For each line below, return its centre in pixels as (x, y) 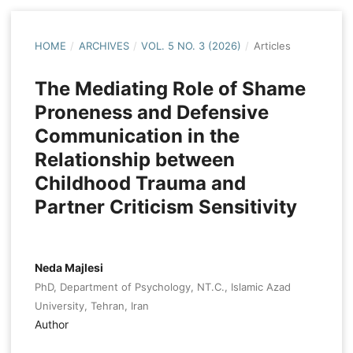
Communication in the (137, 136)
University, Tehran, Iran (91, 306)
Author (51, 325)
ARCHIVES (104, 46)
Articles (272, 46)
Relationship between (134, 160)
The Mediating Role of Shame (170, 89)
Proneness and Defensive (151, 113)
